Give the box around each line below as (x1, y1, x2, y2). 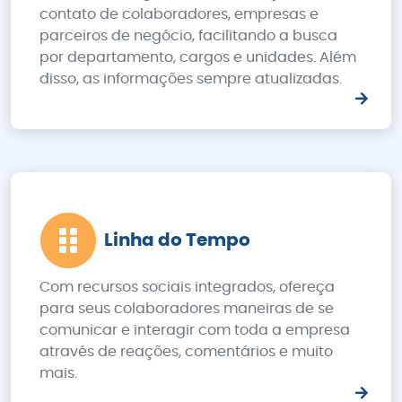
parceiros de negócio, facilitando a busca (39, 29, 337, 43)
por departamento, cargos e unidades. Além (39, 50, 356, 65)
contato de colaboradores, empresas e (39, 7, 319, 22)
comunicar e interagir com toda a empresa (39, 323, 350, 337)
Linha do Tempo (104, 232, 250, 249)
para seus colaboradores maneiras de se (39, 301, 334, 316)
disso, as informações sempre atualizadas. (39, 72, 342, 86)
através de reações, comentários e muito (39, 345, 333, 359)
